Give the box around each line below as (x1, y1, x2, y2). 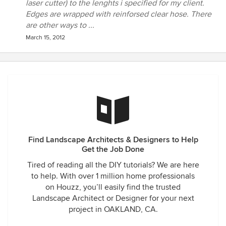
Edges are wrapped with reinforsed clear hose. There (26, 9, 211, 19)
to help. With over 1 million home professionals (31, 171, 195, 181)
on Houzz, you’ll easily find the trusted (45, 182, 181, 192)
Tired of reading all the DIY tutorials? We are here (27, 160, 199, 170)
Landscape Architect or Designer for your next (32, 193, 194, 203)
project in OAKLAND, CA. (68, 204, 158, 214)
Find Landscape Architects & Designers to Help (28, 135, 198, 145)
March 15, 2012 (26, 34, 65, 41)
